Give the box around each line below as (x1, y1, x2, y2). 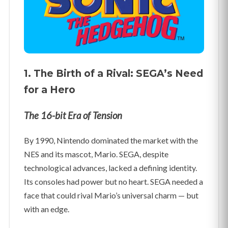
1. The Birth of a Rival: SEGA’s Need (24, 68, 203, 80)
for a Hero (24, 84, 75, 96)
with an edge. (24, 204, 69, 214)
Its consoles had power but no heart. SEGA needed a (24, 176, 203, 186)
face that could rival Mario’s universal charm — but (24, 190, 198, 200)
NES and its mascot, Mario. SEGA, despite (24, 149, 168, 159)
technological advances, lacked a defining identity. (24, 162, 197, 173)
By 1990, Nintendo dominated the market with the (24, 135, 198, 145)
